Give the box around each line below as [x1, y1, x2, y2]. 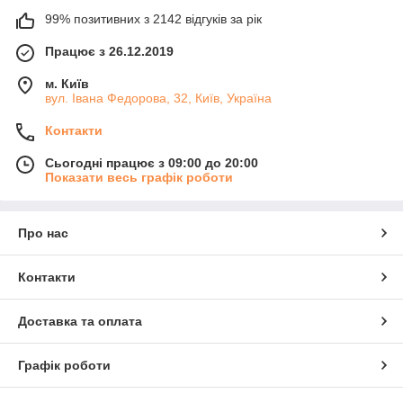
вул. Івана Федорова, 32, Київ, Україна [45, 90, 272, 105]
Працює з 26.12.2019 [45, 43, 174, 58]
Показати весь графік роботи [45, 169, 233, 184]
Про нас [18, 225, 68, 240]
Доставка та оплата [18, 313, 142, 328]
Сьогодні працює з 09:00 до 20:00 [45, 155, 258, 170]
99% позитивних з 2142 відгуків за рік [45, 11, 262, 26]
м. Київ [45, 76, 89, 91]
